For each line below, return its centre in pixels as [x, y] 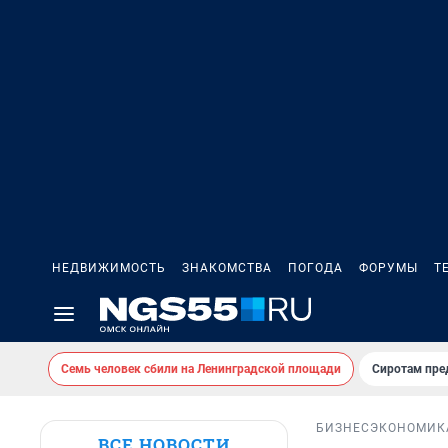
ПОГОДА [315, 268]
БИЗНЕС [343, 428]
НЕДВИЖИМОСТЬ [109, 268]
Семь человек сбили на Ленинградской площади [201, 369]
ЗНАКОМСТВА [227, 268]
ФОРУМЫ [388, 268]
